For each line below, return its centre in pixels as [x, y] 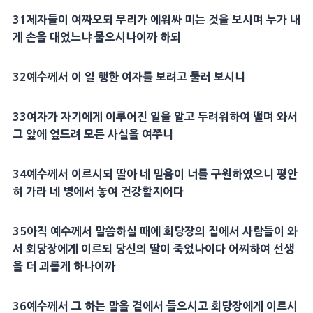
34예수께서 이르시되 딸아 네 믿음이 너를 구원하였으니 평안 [155, 174]
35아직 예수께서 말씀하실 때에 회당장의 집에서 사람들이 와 [155, 232]
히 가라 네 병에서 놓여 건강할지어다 [98, 192]
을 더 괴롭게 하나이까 [64, 267]
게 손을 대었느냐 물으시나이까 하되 [96, 37]
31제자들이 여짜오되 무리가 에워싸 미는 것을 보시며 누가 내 [156, 20]
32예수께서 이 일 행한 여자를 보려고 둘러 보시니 [129, 77]
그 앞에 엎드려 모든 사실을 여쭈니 [93, 134]
